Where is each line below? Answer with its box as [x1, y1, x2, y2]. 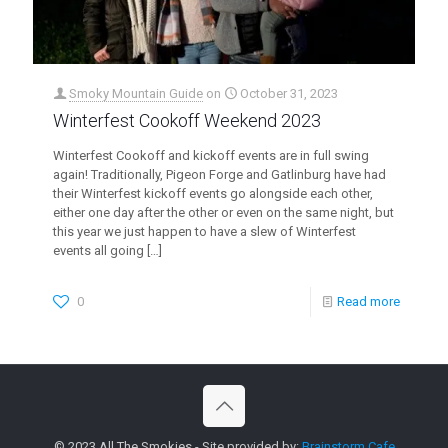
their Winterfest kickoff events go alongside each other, [53, 185, 373, 201]
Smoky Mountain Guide [69, 85, 203, 101]
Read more [337, 293, 400, 309]
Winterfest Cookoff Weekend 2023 [53, 109, 321, 131]
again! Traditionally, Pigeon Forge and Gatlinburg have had [53, 166, 386, 182]
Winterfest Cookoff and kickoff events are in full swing [53, 147, 369, 163]
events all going [53, 242, 144, 258]
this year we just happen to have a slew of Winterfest [53, 223, 356, 239]
